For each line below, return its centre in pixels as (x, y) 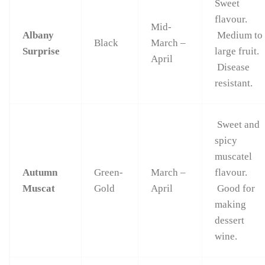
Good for (235, 189)
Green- (109, 173)
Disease (232, 67)
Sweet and (237, 125)
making (231, 205)
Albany (38, 35)
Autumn (40, 173)
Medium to (239, 35)
